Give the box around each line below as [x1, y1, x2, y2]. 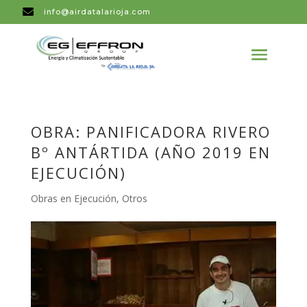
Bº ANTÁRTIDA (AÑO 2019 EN [30, 141, 271, 162]
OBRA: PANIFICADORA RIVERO [30, 121, 271, 142]
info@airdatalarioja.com [44, 7, 151, 16]
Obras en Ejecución [30, 191, 116, 205]
